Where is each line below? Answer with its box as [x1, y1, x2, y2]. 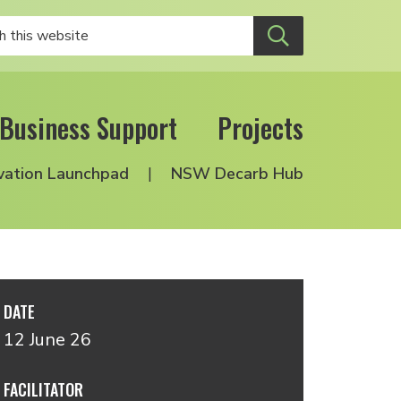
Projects [218, 107, 303, 148]
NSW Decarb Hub [171, 163, 303, 184]
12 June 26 [3, 328, 91, 352]
